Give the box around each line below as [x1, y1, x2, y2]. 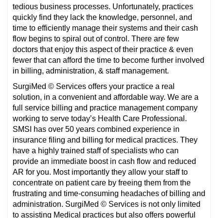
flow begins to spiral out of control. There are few [13, 34, 179, 43]
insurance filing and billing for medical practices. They [13, 135, 198, 144]
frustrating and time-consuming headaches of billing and [13, 189, 205, 198]
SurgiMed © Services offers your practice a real [13, 82, 175, 91]
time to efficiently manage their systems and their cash [13, 23, 198, 32]
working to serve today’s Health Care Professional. [13, 114, 187, 123]
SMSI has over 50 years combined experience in [13, 125, 180, 133]
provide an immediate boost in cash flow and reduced [13, 157, 196, 165]
